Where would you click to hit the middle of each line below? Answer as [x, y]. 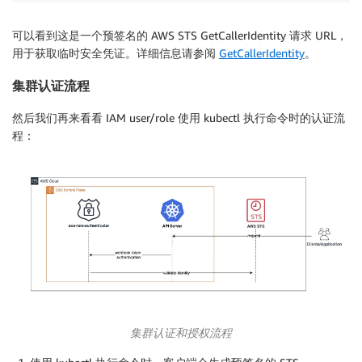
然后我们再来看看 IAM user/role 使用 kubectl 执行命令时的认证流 [179, 118]
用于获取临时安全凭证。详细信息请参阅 [116, 53]
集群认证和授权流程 [181, 333]
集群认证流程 [51, 85]
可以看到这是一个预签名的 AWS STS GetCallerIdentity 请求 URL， [180, 35]
